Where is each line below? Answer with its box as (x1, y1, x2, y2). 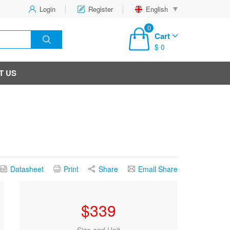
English (146, 4, 168, 14)
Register (88, 4, 113, 14)
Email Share (138, 164, 178, 174)
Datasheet (10, 164, 44, 174)
